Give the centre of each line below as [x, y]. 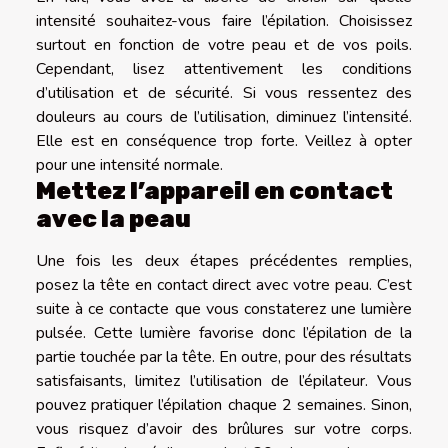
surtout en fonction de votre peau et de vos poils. [224, 44]
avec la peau [113, 218]
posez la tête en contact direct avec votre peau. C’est [224, 284]
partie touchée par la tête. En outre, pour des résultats [224, 356]
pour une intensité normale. [129, 164]
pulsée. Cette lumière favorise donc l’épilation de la [224, 332]
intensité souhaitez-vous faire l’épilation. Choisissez [224, 20]
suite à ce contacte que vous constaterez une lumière [224, 308]
